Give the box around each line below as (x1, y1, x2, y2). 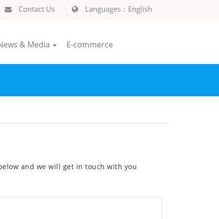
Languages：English (83, 4, 152, 14)
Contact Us (17, 4, 55, 14)
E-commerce (66, 39, 113, 50)
